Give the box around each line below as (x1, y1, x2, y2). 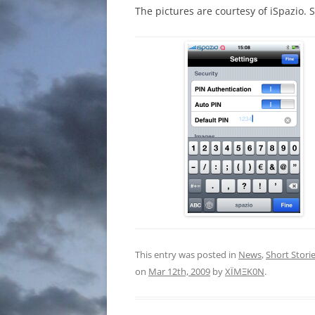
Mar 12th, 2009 (148, 265, 210, 278)
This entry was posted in (135, 248, 238, 262)
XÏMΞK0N (225, 265, 264, 278)
